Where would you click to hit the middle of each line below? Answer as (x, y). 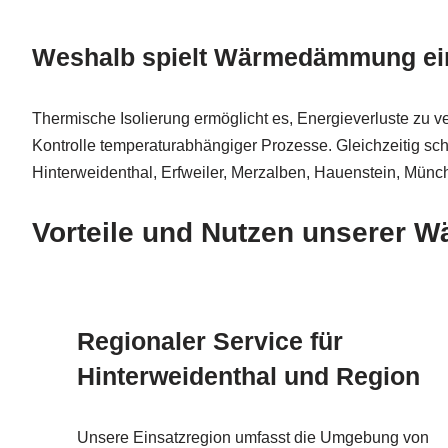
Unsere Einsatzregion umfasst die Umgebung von (253, 437)
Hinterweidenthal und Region (248, 375)
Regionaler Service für (210, 340)
